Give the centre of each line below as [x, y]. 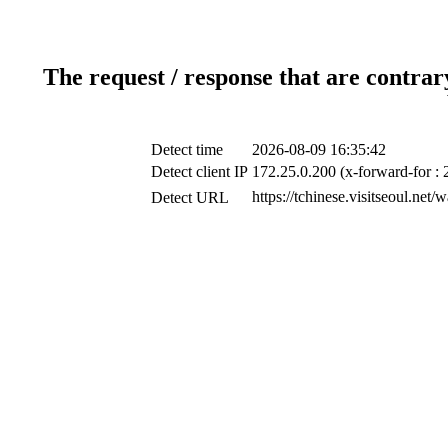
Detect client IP [199, 171]
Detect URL [190, 197]
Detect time [187, 149]
